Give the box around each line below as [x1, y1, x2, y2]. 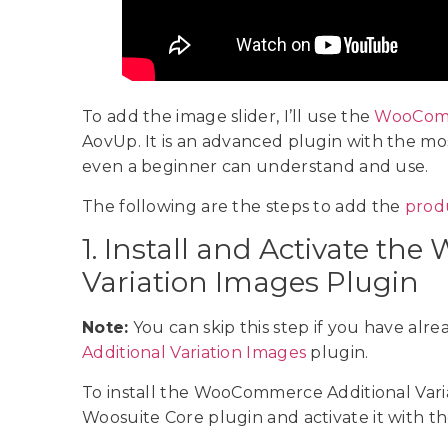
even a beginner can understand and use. [82, 157, 433, 177]
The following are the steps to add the [82, 196, 405, 216]
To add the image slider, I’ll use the [82, 107, 375, 127]
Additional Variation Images [82, 343, 307, 363]
